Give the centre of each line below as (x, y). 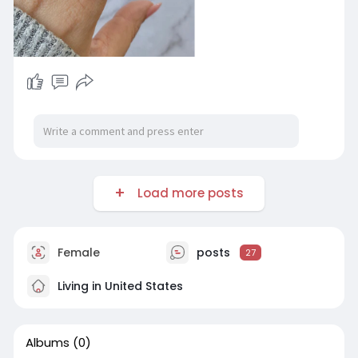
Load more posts (187, 193)
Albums (47, 342)
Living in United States (118, 286)
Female (77, 252)
